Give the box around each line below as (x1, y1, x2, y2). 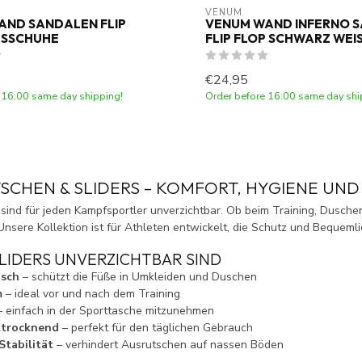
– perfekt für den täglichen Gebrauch (59, 320, 253, 336)
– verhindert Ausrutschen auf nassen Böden (53, 337, 284, 353)
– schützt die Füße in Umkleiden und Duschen (19, 269, 257, 285)
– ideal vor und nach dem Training (2, 286, 180, 302)
